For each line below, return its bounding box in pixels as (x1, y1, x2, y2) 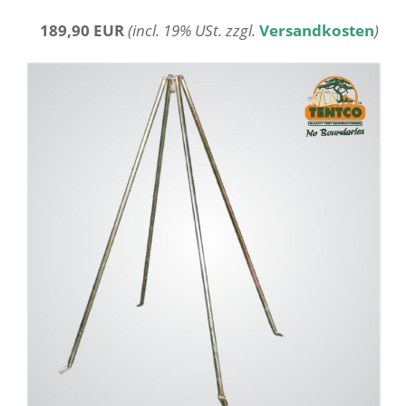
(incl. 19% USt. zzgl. (128, 20, 259, 42)
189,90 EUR (40, 20, 124, 42)
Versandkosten (259, 20, 374, 42)
